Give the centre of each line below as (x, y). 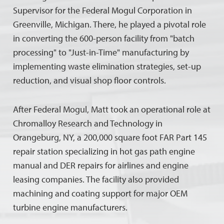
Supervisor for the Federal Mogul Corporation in (103, 10)
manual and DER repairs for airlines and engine (101, 165)
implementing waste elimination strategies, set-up (107, 66)
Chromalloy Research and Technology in (88, 123)
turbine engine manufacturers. (70, 207)
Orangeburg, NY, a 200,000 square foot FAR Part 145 (110, 137)
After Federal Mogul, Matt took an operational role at (112, 109)
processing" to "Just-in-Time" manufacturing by (101, 52)
